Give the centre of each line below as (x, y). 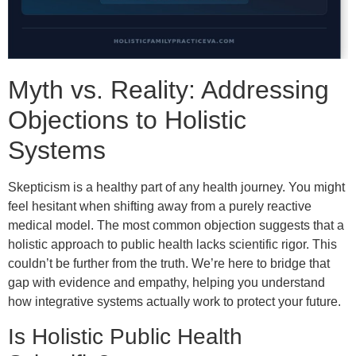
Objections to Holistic (127, 120)
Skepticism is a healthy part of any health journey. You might (176, 188)
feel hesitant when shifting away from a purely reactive (160, 207)
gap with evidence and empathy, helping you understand (166, 283)
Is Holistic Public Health (125, 336)
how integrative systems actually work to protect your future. (174, 302)
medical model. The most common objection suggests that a (176, 226)
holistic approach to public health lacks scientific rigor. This (172, 245)
